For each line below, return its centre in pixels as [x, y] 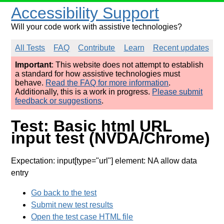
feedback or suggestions [58, 101]
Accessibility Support [85, 13]
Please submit [177, 92]
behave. [30, 83]
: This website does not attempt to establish [128, 65]
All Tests [30, 48]
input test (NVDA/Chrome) [111, 138]
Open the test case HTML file [82, 216]
